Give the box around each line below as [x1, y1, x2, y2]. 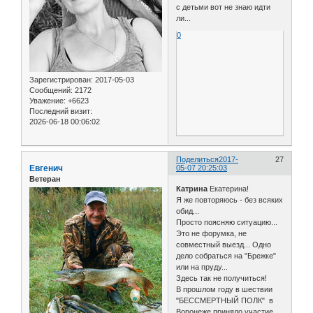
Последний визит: [29, 107, 92, 116]
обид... [176, 206, 200, 215]
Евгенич [29, 163, 63, 174]
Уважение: [29, 96, 66, 105]
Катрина [176, 184, 208, 193]
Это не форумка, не [176, 228, 247, 238]
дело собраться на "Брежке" [176, 251, 277, 260]
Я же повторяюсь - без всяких [176, 195, 284, 204]
